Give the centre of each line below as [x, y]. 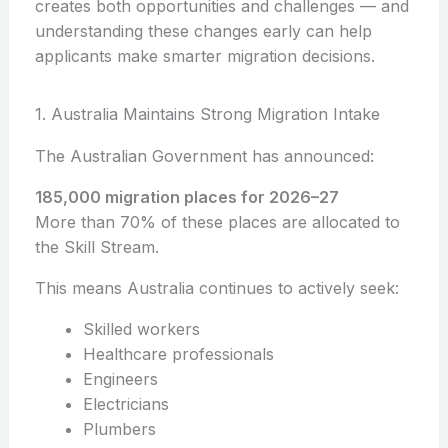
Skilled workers [141, 329]
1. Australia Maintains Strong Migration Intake [207, 114]
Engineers [120, 379]
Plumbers [119, 429]
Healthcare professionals [178, 354]
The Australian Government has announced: [204, 156]
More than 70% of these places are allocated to [217, 222]
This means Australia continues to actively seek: [216, 288]
